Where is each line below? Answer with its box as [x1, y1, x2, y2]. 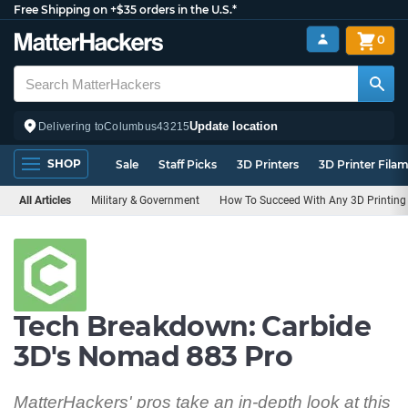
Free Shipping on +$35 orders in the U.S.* [14, 3, 237, 16]
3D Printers [237, 158, 299, 171]
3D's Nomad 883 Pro [14, 340, 293, 373]
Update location [189, 118, 279, 133]
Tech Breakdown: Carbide [14, 310, 372, 343]
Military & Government [91, 194, 199, 207]
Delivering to [38, 119, 105, 133]
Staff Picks [158, 158, 217, 171]
